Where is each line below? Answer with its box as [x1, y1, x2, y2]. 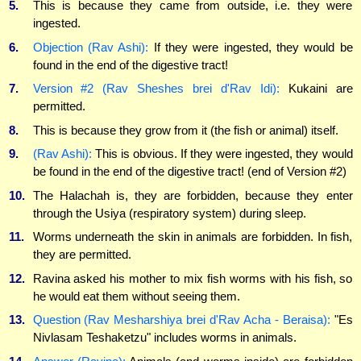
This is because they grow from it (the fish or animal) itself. [32, 122, 338, 137]
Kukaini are [279, 81, 353, 96]
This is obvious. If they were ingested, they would [91, 147, 353, 161]
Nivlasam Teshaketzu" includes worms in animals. [32, 330, 297, 345]
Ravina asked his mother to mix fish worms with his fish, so [32, 271, 353, 285]
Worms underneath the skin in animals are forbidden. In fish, [32, 230, 353, 244]
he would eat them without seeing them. [32, 288, 240, 303]
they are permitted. [32, 247, 131, 262]
